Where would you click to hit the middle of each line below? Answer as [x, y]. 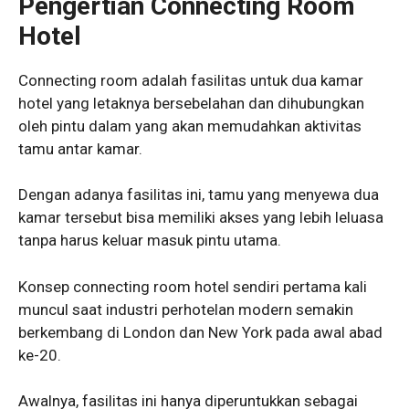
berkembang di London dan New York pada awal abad [200, 332]
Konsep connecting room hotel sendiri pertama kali [193, 286]
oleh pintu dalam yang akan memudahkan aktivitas [190, 126]
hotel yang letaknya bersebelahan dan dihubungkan [191, 103]
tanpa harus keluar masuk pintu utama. [150, 241]
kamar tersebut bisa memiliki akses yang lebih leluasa [201, 218]
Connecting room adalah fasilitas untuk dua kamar [191, 80]
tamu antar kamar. [80, 148]
